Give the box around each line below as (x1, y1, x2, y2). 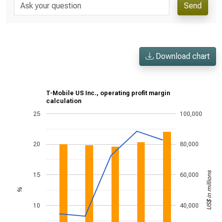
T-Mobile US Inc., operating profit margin (46, 90, 170, 97)
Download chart (154, 52, 210, 61)
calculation (46, 98, 81, 105)
